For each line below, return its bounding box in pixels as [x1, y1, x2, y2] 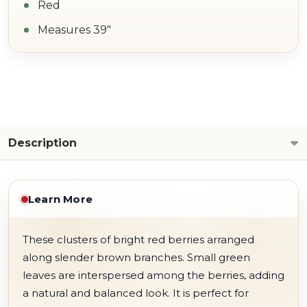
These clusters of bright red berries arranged [23, 233, 254, 246]
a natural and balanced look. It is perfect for [23, 286, 249, 299]
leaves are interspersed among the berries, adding [23, 269, 284, 282]
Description [8, 136, 77, 149]
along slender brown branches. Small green [23, 251, 250, 264]
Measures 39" [38, 23, 111, 36]
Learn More [28, 193, 93, 206]
